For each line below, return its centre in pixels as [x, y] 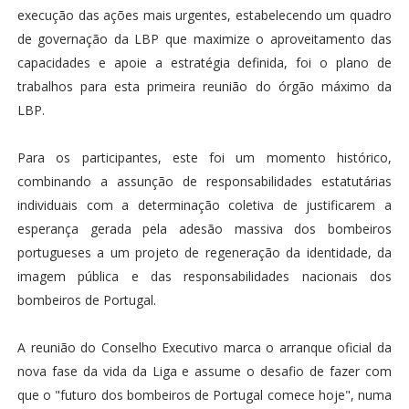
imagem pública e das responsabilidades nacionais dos [204, 277]
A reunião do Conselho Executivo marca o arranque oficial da [204, 348]
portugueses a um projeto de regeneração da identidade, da [204, 253]
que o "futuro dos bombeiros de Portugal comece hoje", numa [204, 395]
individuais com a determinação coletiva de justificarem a [204, 205]
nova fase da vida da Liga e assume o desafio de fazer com [204, 372]
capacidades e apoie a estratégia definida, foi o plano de [204, 63]
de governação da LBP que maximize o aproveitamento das [204, 39]
